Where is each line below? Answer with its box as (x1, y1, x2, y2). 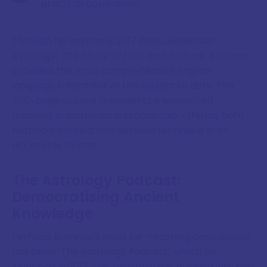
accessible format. (12, 138, 100, 152)
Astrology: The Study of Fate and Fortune (12, 48, 205, 63)
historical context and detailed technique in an (12, 123, 229, 137)
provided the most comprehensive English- (12, 63, 215, 77)
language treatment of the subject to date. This (12, 78, 235, 92)
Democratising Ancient (12, 187, 179, 207)
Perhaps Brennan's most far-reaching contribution (12, 230, 250, 244)
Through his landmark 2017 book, (12, 33, 167, 48)
